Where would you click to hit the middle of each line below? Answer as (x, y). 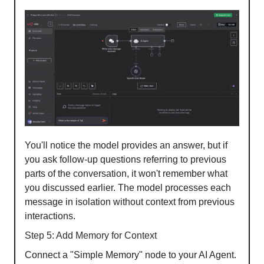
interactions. (50, 216)
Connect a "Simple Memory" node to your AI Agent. (131, 255)
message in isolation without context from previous (130, 202)
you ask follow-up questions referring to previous (126, 159)
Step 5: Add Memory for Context (91, 235)
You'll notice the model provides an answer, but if (126, 145)
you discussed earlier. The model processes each (128, 187)
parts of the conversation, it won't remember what (126, 173)
